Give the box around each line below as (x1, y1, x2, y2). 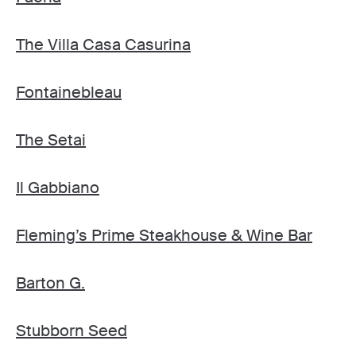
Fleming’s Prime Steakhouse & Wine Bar (16, 225, 312, 246)
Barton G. (16, 273, 85, 293)
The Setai (16, 130, 86, 150)
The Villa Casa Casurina (16, 34, 191, 55)
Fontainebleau (16, 82, 122, 103)
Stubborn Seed (16, 320, 127, 341)
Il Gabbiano (16, 177, 99, 198)
